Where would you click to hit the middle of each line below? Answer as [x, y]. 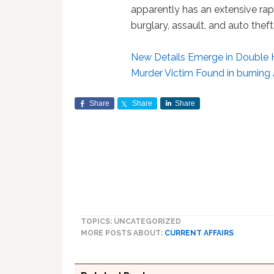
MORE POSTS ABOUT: [123, 233]
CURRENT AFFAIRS [199, 233]
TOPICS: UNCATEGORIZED [131, 221]
